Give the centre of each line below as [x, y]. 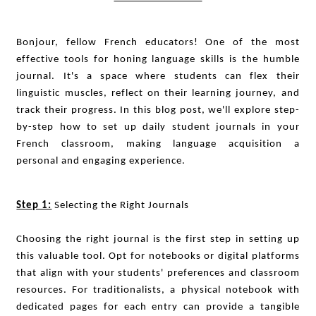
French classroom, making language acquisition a [158, 144]
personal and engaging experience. [101, 160]
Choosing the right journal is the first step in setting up [158, 239]
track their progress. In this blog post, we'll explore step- [158, 110]
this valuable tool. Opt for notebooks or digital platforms [158, 256]
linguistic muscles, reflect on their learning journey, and [158, 93]
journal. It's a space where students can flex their [158, 76]
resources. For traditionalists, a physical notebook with [158, 290]
